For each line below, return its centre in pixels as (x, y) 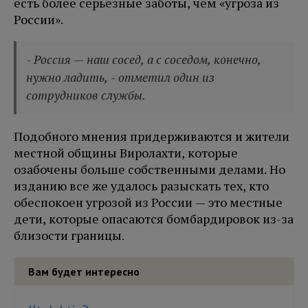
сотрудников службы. (86, 96)
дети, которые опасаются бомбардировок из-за (154, 219)
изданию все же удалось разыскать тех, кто (141, 186)
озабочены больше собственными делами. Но (150, 169)
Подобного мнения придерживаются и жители (152, 136)
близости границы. (69, 235)
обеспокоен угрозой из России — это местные (148, 202)
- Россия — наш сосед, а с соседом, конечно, (144, 60)
